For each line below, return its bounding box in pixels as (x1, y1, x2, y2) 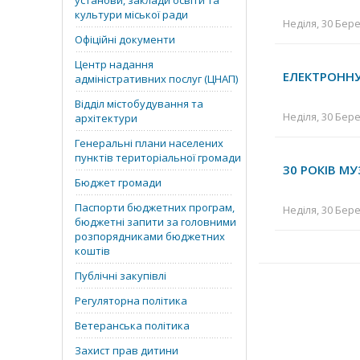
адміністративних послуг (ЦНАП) (75, 72, 238, 86)
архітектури (75, 111, 137, 125)
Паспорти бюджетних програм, (75, 200, 235, 215)
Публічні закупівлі (75, 268, 166, 283)
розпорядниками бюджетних (75, 229, 225, 243)
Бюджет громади (75, 175, 162, 190)
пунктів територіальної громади (75, 150, 241, 165)
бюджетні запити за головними (75, 215, 236, 229)
